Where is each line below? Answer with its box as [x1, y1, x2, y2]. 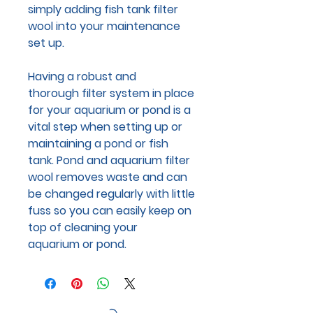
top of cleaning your [28, 219, 138, 235]
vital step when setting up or [28, 118, 182, 135]
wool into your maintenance [28, 17, 180, 34]
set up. [28, 34, 64, 51]
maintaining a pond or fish [28, 135, 168, 152]
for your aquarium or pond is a [28, 101, 191, 118]
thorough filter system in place [28, 85, 194, 101]
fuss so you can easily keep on [28, 202, 191, 219]
